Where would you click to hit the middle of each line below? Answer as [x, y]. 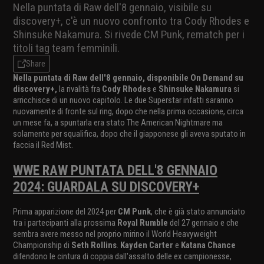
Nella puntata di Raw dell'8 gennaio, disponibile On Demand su [128, 77]
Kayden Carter [147, 245]
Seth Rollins [94, 245]
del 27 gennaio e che [203, 222]
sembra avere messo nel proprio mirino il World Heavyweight [115, 234]
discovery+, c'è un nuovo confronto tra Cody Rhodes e [131, 21]
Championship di [42, 245]
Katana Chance [207, 245]
